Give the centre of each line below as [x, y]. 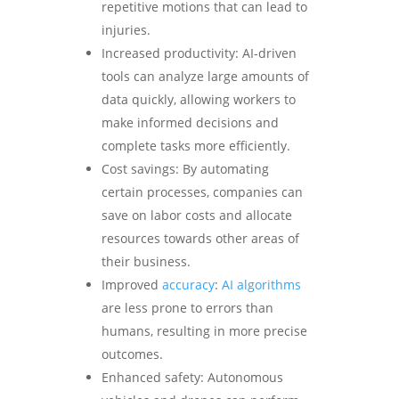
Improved [132, 285]
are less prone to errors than [187, 308]
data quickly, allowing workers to [199, 100]
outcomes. [132, 354]
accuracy [188, 285]
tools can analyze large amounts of [205, 77]
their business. [146, 262]
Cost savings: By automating [185, 169]
